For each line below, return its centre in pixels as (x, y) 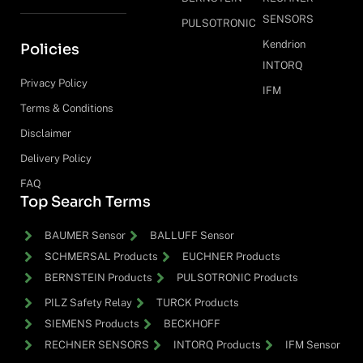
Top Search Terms (85, 202)
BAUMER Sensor (85, 236)
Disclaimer (46, 134)
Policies (50, 50)
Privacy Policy (54, 83)
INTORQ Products (217, 345)
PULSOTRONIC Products (237, 278)
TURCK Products (198, 303)
